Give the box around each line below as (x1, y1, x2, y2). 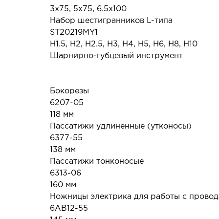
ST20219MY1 (50, 29, 98, 36)
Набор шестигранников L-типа (50, 17, 173, 24)
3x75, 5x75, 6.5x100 (50, 5, 127, 13)
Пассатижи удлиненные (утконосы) (50, 123, 192, 130)
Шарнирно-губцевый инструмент (50, 52, 183, 60)
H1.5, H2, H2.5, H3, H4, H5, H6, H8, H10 (50, 41, 197, 48)
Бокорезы (50, 88, 89, 95)
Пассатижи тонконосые (50, 158, 144, 165)
